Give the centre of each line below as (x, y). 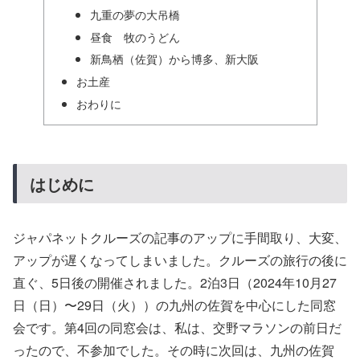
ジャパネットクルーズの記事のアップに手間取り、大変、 (180, 238)
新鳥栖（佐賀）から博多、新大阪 (175, 59)
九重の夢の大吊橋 (135, 14)
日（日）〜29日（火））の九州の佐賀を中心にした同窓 (174, 305)
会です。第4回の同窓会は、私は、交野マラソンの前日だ (177, 328)
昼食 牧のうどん (135, 36)
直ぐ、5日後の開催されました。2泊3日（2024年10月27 (175, 283)
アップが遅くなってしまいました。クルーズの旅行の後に (180, 260)
